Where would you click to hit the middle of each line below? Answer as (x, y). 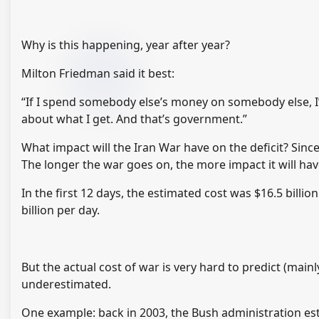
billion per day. (61, 210)
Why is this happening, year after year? (126, 45)
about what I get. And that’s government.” (134, 119)
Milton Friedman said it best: (98, 74)
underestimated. (66, 284)
